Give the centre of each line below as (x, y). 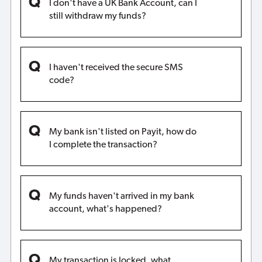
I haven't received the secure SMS (116, 68)
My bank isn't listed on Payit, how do (123, 132)
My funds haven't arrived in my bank (121, 196)
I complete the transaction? (103, 145)
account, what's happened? (105, 209)
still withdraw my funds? (97, 17)
